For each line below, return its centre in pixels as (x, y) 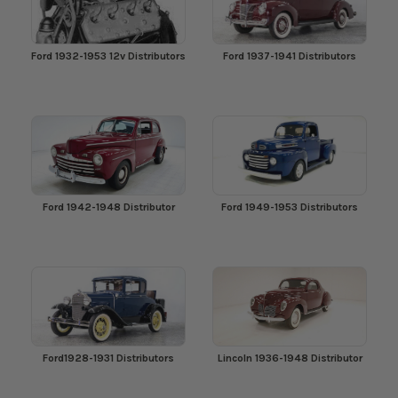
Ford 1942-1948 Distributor (108, 207)
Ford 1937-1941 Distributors (290, 56)
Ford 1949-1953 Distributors (290, 207)
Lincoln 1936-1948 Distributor (290, 358)
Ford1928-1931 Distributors (108, 358)
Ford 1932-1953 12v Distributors (108, 56)
